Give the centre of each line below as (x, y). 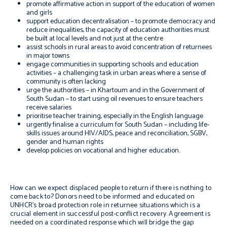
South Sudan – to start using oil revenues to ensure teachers (115, 99)
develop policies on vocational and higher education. (103, 151)
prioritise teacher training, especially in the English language (115, 116)
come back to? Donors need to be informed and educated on (102, 197)
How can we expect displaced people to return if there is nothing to (111, 188)
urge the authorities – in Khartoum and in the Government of (116, 90)
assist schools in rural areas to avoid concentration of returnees (119, 47)
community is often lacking (66, 82)
